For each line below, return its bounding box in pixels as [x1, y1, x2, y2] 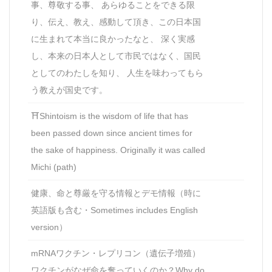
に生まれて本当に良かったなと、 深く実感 [31, 34, 195, 44]
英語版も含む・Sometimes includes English [31, 205, 198, 216]
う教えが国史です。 [31, 85, 107, 95]
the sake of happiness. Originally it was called [31, 145, 205, 155]
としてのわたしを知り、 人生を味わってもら [31, 68, 203, 78]
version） [31, 222, 67, 233]
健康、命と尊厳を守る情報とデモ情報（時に [31, 188, 201, 199]
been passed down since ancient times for [31, 128, 192, 138]
